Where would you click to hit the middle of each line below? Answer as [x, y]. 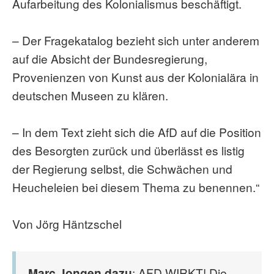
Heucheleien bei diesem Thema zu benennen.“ [136, 187]
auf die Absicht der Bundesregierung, [110, 58]
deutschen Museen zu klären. [90, 95]
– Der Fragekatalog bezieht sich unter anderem [136, 40]
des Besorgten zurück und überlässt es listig [128, 150]
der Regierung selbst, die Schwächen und [122, 168]
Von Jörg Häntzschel [67, 224]
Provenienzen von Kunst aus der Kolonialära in [135, 77]
